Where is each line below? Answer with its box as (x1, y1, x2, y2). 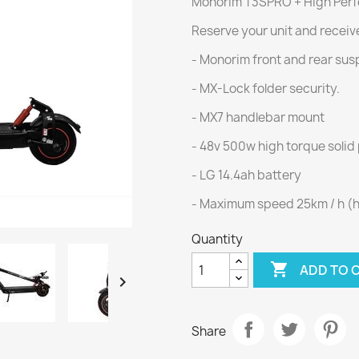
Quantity (192, 231, 243, 248)
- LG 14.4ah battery (192, 167, 301, 184)
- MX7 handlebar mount (192, 109, 325, 127)
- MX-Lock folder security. (192, 80, 340, 98)
